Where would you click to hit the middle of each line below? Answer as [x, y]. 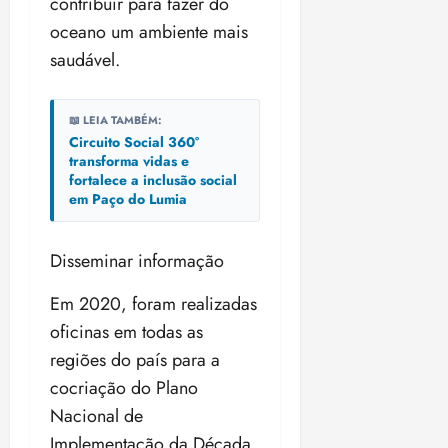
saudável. [85, 60]
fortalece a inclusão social [153, 180]
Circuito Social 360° [134, 142]
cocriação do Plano [124, 388]
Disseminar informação [137, 261]
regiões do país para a [135, 360]
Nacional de [96, 416]
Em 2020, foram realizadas [153, 304]
